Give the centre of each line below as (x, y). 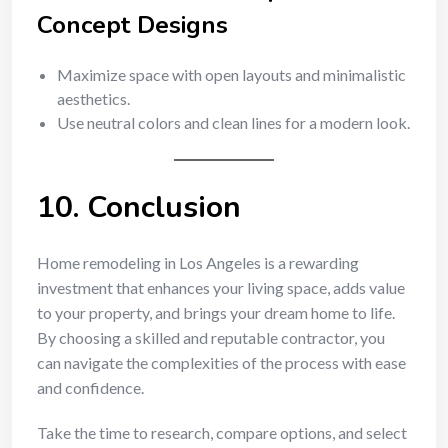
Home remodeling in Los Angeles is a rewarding (198, 262)
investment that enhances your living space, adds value (221, 287)
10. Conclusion (139, 207)
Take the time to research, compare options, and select (222, 432)
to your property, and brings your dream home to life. (216, 312)
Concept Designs (132, 25)
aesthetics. (93, 98)
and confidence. (90, 387)
